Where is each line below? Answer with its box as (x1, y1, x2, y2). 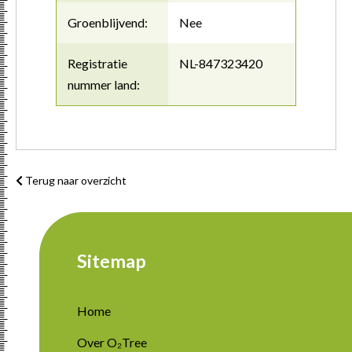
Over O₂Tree (77, 335, 147, 350)
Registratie (68, 56, 127, 71)
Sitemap (77, 250, 146, 273)
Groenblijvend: (68, 15, 148, 31)
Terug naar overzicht (22, 174, 126, 188)
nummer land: (68, 77, 140, 93)
